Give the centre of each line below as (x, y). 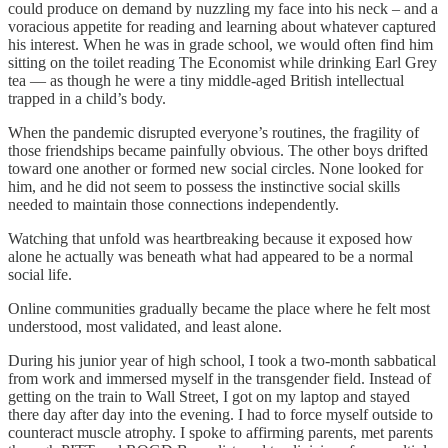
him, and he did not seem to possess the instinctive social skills (204, 186)
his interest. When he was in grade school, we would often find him (220, 44)
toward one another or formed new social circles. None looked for (215, 168)
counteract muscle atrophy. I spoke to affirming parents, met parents (220, 432)
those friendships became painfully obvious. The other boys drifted (218, 150)
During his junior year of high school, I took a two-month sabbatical (222, 360)
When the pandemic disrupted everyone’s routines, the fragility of (213, 132)
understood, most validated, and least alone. (145, 326)
